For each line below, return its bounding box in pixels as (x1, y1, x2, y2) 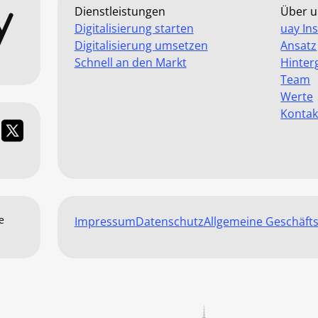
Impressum (74, 214, 136, 229)
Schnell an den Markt (74, 55, 187, 70)
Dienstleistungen (74, 4, 165, 19)
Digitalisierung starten (74, 21, 194, 36)
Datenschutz (135, 214, 204, 229)
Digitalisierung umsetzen (74, 38, 208, 53)
